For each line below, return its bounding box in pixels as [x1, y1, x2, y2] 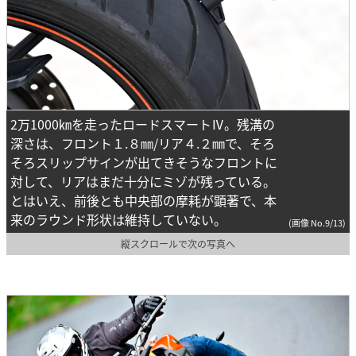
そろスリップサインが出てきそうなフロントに [10, 152, 277, 172]
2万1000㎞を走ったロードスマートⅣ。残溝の [10, 114, 275, 133]
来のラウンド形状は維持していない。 [10, 209, 226, 229]
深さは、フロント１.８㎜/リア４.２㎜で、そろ [10, 133, 275, 153]
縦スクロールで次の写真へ [121, 236, 235, 250]
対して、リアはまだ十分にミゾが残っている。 [10, 171, 276, 191]
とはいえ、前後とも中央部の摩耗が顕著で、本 [10, 190, 277, 210]
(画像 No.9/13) [288, 215, 346, 229]
